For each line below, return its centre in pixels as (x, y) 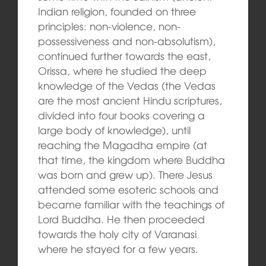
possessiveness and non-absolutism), (126, 41)
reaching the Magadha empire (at (122, 145)
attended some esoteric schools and (128, 189)
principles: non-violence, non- (109, 26)
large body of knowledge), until (114, 130)
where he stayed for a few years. (118, 249)
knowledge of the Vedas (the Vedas (126, 85)
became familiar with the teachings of (131, 204)
